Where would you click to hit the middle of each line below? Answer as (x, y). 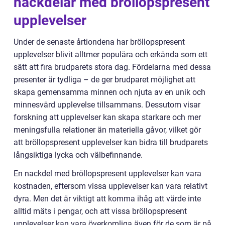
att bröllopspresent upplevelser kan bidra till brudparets (111, 142)
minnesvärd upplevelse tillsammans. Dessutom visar (107, 105)
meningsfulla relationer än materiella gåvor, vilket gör (107, 130)
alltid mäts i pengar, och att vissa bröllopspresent (100, 211)
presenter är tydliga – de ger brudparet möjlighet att (104, 80)
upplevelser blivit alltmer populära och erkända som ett (110, 54)
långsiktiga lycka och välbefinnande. (78, 155)
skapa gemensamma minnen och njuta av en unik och (109, 92)
